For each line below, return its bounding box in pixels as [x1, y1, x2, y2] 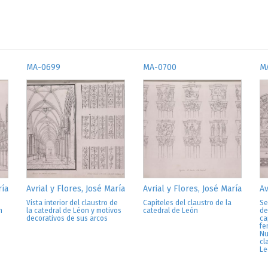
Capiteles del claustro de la [143, 199, 232, 207]
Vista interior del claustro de [26, 199, 118, 207]
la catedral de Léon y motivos [26, 206, 121, 215]
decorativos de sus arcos [26, 214, 108, 223]
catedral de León [143, 206, 198, 215]
